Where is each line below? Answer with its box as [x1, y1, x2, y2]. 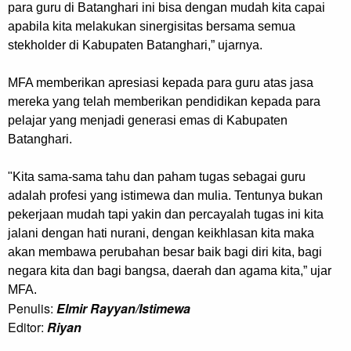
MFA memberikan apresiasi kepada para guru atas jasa [8, 76, 313, 90]
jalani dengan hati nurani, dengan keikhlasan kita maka [8, 226, 314, 241]
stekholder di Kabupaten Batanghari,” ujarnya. [8, 38, 266, 52]
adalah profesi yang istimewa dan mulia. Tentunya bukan [8, 189, 323, 203]
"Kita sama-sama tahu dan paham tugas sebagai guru [8, 170, 306, 184]
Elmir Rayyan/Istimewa [56, 299, 190, 318]
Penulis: [8, 299, 56, 318]
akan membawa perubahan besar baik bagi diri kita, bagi [8, 245, 322, 259]
